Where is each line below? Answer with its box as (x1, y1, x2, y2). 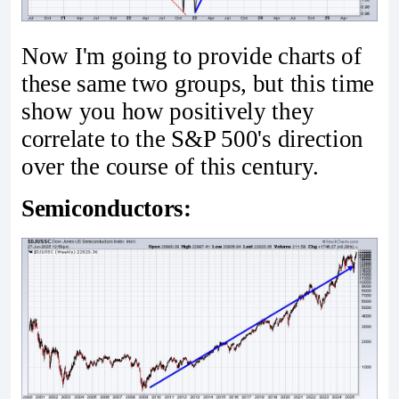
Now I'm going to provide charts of (21, 42, 362, 69)
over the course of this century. (21, 152, 319, 180)
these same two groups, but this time (21, 69, 375, 97)
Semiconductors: (21, 195, 191, 223)
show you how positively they (21, 97, 314, 125)
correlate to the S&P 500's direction (21, 125, 364, 152)
